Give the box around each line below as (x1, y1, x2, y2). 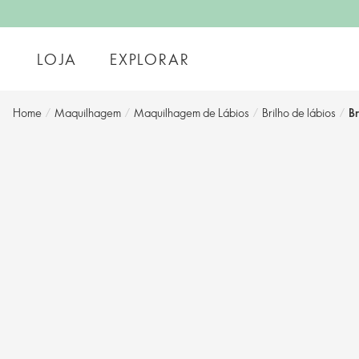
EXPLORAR (110, 49, 190, 69)
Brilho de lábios (262, 105, 336, 120)
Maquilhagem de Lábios (134, 105, 249, 120)
